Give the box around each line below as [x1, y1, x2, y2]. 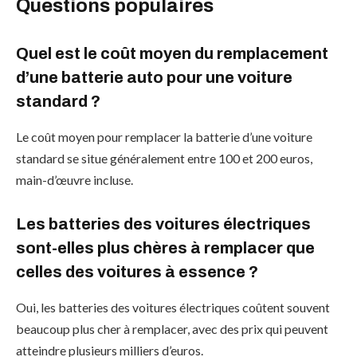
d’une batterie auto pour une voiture [16, 69, 292, 87]
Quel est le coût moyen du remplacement [16, 45, 328, 63]
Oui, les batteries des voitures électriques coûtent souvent [16, 299, 330, 315]
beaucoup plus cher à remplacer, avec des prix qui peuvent [16, 320, 328, 336]
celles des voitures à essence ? [16, 263, 258, 281]
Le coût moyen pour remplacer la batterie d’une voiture [16, 128, 312, 144]
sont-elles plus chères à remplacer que [16, 239, 315, 257]
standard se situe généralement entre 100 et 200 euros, [16, 150, 312, 166]
